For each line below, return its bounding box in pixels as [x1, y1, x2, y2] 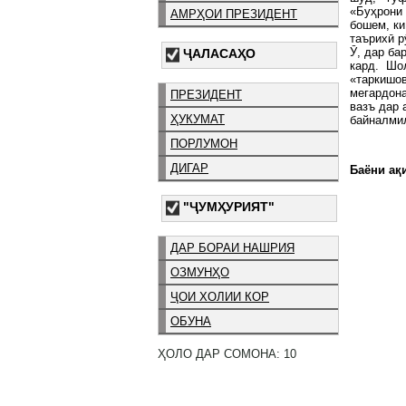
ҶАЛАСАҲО [183, 45, 256, 61]
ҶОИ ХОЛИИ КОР [170, 290, 269, 304]
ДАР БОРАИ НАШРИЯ [170, 241, 295, 256]
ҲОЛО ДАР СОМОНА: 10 [158, 346, 296, 361]
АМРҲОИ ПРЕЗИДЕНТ [170, 6, 297, 21]
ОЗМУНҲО [170, 266, 229, 280]
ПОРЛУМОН [170, 136, 237, 150]
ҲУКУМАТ [170, 111, 225, 126]
